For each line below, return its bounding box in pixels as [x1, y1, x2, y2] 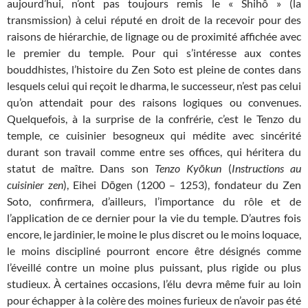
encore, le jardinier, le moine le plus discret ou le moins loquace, [7, 228, 301, 241]
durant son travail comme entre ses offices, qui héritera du [7, 145, 301, 159]
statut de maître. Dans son [7, 162, 155, 175]
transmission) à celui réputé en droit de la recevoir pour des [7, 13, 301, 27]
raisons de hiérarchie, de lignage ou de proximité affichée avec [7, 30, 301, 43]
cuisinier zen [7, 178, 64, 192]
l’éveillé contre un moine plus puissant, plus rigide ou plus [7, 261, 301, 274]
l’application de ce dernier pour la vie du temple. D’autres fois [7, 211, 301, 225]
